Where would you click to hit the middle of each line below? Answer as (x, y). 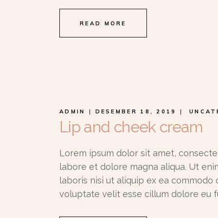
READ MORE (103, 23)
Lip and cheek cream (131, 127)
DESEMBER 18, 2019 (136, 111)
